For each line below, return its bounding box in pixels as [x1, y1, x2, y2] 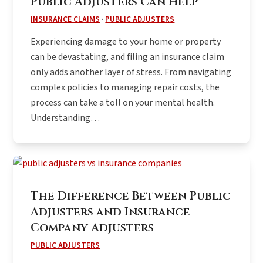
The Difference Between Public [31, 188, 231, 204]
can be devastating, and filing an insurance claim [31, 50, 225, 63]
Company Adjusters [31, 220, 154, 235]
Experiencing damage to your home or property [31, 35, 221, 48]
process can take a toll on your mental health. [31, 96, 215, 109]
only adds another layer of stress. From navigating [31, 65, 232, 79]
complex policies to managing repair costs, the [31, 80, 220, 94]
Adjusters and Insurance [31, 204, 191, 220]
